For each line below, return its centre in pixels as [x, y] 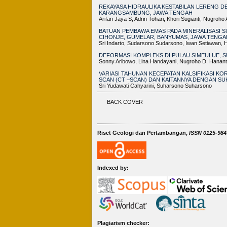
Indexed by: [113, 168]
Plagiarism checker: [123, 223]
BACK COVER [125, 102]
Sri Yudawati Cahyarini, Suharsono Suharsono [155, 85]
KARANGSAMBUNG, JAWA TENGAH [146, 12]
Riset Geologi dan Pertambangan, [143, 133]
